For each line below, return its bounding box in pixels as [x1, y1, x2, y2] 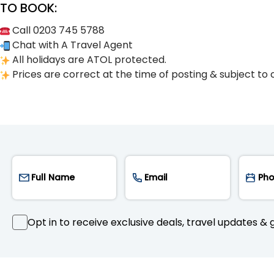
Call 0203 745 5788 [10, 23, 105, 37]
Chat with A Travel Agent [10, 38, 133, 52]
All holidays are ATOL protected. [10, 53, 166, 67]
